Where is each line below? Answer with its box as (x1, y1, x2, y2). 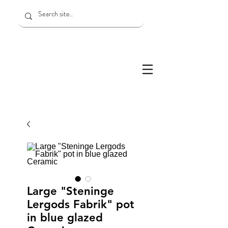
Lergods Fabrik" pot (27, 197, 134, 211)
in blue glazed (27, 211, 103, 224)
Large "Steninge (27, 184, 114, 198)
